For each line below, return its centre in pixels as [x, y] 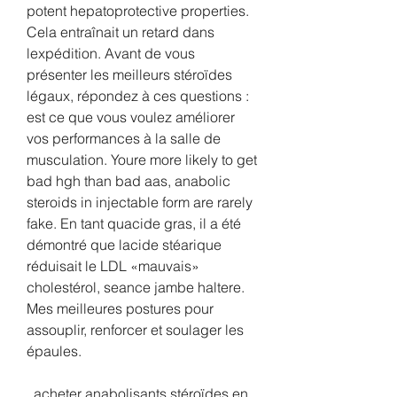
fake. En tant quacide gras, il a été [134, 223]
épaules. [54, 350]
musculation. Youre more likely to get [142, 159]
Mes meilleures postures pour [120, 308]
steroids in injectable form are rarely [140, 202]
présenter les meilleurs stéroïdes [129, 74]
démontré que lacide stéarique [124, 244]
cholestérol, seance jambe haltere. [136, 287]
